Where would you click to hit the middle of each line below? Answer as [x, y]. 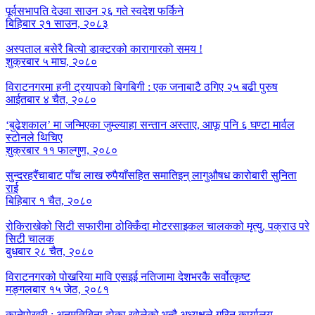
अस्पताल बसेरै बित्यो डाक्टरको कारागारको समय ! [104, 49]
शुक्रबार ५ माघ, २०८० [51, 61]
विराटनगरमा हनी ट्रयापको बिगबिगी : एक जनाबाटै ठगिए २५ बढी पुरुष [142, 86]
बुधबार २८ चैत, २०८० [50, 251]
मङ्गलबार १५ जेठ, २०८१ [57, 289]
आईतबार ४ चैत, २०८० [51, 99]
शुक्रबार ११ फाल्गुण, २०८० [62, 150]
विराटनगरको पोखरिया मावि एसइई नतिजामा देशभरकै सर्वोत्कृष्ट [128, 276]
